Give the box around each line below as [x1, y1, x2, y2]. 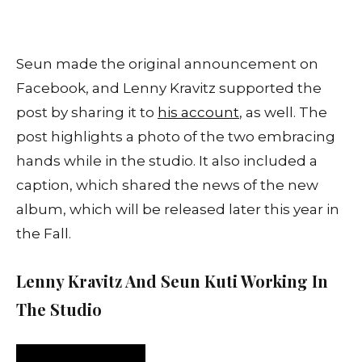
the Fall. [16, 225, 71, 242]
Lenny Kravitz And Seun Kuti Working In [16, 269, 328, 292]
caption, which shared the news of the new [16, 176, 318, 193]
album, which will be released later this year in [16, 200, 339, 217]
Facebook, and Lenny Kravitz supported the [16, 79, 322, 96]
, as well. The [239, 103, 327, 120]
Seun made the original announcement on [16, 55, 318, 72]
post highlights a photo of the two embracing [16, 128, 335, 145]
